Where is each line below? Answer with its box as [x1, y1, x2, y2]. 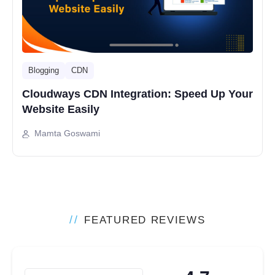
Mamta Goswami [34, 128, 100, 139]
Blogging [28, 66, 59, 76]
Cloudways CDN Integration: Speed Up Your [22, 88, 253, 101]
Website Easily [22, 103, 99, 116]
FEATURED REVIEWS [84, 214, 206, 227]
